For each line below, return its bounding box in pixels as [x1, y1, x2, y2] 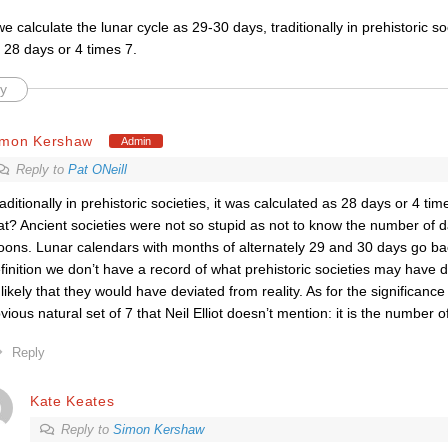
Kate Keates [29, 392, 115, 409]
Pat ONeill [67, 162, 127, 177]
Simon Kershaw [112, 422, 204, 437]
